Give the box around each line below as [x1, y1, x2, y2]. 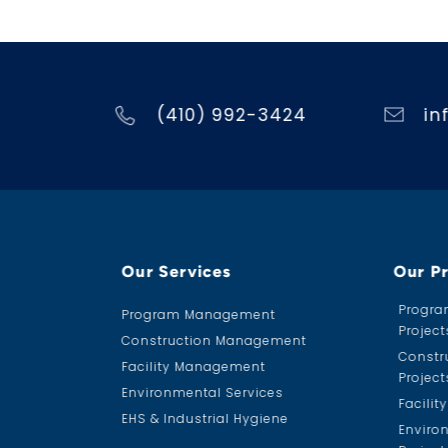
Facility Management [121, 357, 266, 375]
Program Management [121, 305, 276, 323]
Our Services [121, 261, 233, 281]
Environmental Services [121, 383, 284, 401]
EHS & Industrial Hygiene [121, 409, 289, 427]
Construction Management [121, 331, 307, 349]
